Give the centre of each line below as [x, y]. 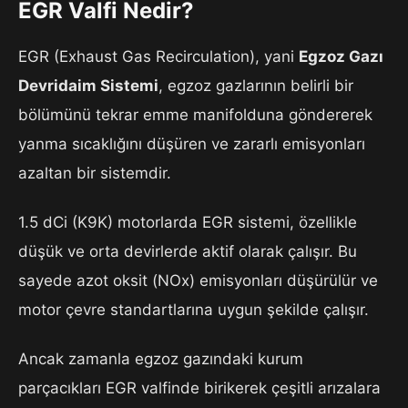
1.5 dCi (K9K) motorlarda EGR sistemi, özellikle [188, 223]
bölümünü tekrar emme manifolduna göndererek [195, 115]
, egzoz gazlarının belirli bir [256, 86]
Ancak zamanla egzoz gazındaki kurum [161, 359]
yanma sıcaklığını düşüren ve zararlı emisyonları [192, 144]
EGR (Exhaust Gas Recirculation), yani [158, 57]
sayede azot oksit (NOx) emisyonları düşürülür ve [198, 281]
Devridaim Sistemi [88, 86]
